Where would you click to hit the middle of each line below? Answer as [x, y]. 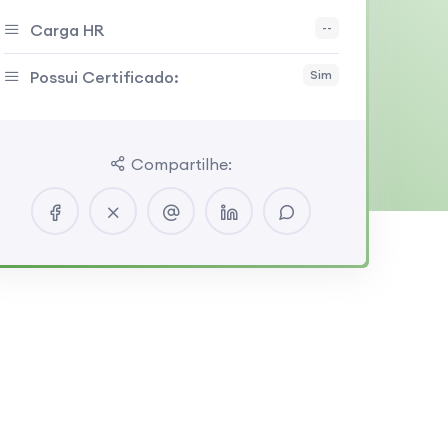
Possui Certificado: [104, 77]
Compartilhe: [181, 164]
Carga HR [66, 30]
